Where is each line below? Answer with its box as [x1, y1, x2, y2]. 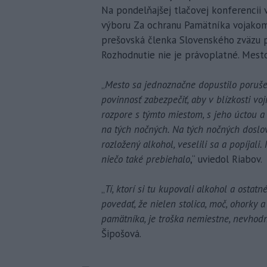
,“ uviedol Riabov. [190, 153, 262, 166]
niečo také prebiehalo [101, 153, 190, 166]
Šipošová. [101, 227, 141, 240]
